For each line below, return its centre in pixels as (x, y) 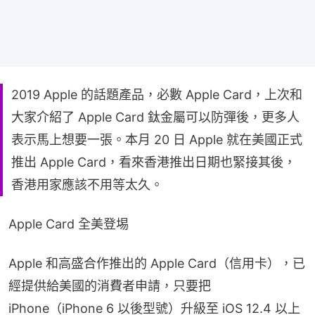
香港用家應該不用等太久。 (87, 184)
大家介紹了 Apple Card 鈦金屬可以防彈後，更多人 (155, 117)
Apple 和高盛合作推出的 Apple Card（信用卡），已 (157, 263)
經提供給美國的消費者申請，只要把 (110, 285)
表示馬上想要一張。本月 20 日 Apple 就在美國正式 (157, 139)
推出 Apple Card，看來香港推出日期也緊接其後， (154, 162)
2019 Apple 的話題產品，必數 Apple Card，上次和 (157, 94)
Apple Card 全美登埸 (69, 224)
